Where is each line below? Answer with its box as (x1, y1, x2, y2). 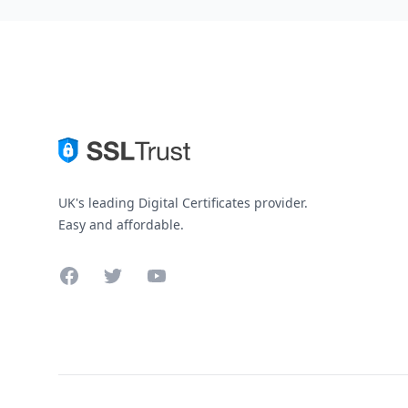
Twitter (101, 264, 150, 285)
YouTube (145, 264, 204, 285)
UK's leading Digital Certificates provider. (58, 193, 308, 211)
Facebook (57, 264, 124, 285)
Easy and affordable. (58, 215, 184, 233)
